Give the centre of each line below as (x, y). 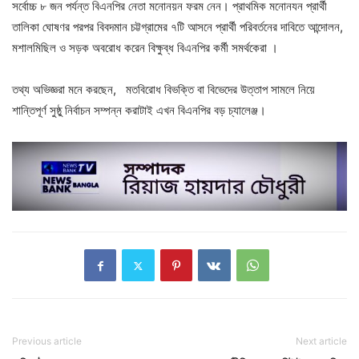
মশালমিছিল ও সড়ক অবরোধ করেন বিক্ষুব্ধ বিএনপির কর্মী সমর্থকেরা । (145, 47)
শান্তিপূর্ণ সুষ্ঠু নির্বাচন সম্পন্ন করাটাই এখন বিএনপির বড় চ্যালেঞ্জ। (139, 110)
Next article (321, 341)
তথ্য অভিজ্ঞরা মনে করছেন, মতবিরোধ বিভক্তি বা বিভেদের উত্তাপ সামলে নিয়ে (167, 89)
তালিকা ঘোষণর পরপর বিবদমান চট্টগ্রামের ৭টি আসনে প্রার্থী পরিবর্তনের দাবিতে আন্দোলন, (177, 26)
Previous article (47, 341)
